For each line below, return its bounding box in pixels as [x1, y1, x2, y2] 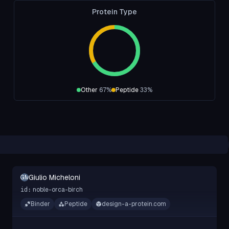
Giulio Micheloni [29, 173, 80, 182]
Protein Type [91, 7, 137, 16]
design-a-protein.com [102, 200, 166, 208]
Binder [31, 200, 50, 208]
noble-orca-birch [33, 186, 83, 194]
